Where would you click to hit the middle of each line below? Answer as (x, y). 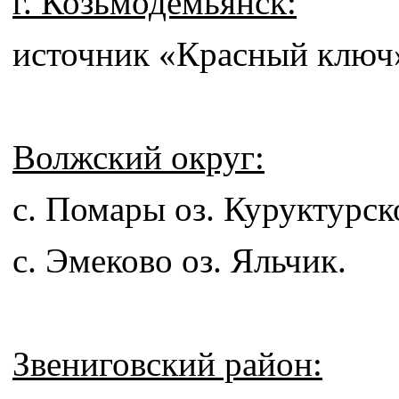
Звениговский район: (167, 364)
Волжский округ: (138, 158)
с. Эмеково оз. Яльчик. (179, 261)
